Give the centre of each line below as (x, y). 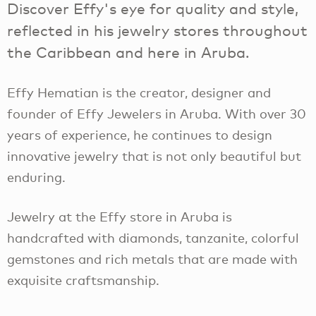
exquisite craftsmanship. (83, 280)
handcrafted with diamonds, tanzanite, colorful (153, 238)
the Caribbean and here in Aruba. (128, 52)
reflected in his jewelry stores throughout (157, 30)
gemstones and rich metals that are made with (152, 259)
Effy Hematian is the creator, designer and (139, 92)
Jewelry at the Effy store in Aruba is (120, 217)
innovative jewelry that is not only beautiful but (154, 156)
